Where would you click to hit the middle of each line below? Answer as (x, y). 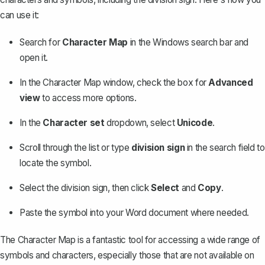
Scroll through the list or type (76, 147)
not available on (224, 255)
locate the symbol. (56, 163)
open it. (34, 57)
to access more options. (88, 98)
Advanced (231, 82)
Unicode (195, 122)
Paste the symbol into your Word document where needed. (134, 212)
